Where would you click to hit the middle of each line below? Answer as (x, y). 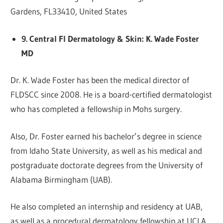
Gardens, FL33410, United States (69, 11)
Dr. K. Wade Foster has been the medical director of (100, 80)
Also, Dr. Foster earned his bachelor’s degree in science (106, 136)
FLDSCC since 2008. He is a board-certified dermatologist (111, 95)
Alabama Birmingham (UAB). (61, 179)
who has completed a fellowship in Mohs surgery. (96, 109)
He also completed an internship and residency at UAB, (107, 207)
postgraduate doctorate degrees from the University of (107, 165)
